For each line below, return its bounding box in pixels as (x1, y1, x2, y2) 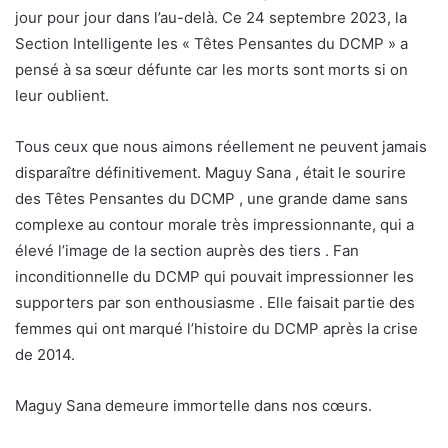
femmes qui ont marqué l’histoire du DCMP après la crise (15, 318, 418, 338)
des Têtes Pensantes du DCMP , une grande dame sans (15, 188, 408, 208)
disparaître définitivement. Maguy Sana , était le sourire (15, 162, 406, 182)
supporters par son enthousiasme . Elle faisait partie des (15, 292, 415, 312)
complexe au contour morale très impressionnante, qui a (15, 214, 414, 234)
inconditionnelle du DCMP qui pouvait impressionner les (15, 266, 414, 286)
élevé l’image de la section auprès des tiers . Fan (15, 240, 359, 260)
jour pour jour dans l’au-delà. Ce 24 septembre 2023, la (15, 7, 407, 27)
